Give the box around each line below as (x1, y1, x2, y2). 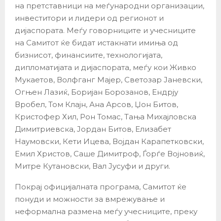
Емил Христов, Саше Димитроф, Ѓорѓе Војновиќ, (15, 149, 205, 159)
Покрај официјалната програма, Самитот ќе (15, 182, 186, 192)
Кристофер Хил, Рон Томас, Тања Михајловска (15, 112, 196, 122)
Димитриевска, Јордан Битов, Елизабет (15, 124, 171, 134)
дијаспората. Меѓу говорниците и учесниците (15, 26, 196, 36)
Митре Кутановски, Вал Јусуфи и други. (15, 161, 170, 171)
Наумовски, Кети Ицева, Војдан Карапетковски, (15, 137, 204, 147)
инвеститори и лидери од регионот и (15, 13, 164, 23)
